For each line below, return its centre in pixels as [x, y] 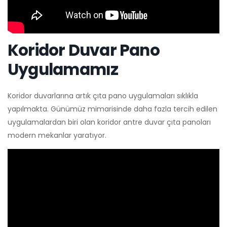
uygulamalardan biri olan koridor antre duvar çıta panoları [109, 122]
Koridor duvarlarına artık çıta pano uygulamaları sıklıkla [103, 96]
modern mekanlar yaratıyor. [57, 135]
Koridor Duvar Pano [84, 50]
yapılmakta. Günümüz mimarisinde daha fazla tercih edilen [112, 109]
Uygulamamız [63, 69]
